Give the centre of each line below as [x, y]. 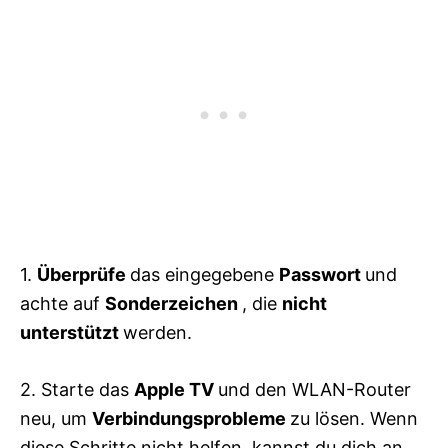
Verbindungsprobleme [191, 418]
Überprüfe [83, 274]
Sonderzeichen [173, 303]
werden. [157, 332]
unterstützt [71, 332]
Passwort [322, 274]
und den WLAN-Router [314, 389]
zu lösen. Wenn [354, 418]
